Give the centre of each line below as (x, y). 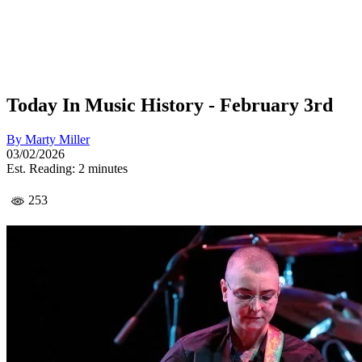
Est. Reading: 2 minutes (67, 168)
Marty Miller (57, 139)
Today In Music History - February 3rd (170, 105)
